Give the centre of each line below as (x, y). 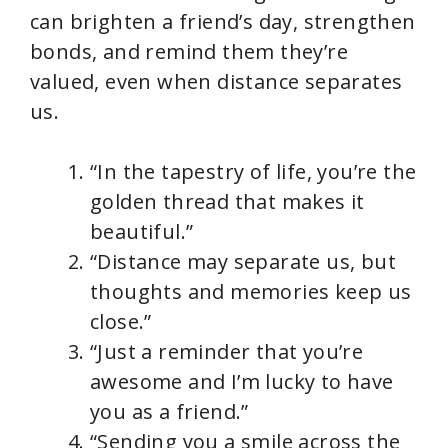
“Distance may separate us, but (243, 262)
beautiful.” (142, 232)
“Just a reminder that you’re (227, 352)
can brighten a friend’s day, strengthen (223, 22)
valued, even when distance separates (216, 82)
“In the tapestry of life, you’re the (253, 172)
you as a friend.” (169, 412)
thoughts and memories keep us (251, 292)
